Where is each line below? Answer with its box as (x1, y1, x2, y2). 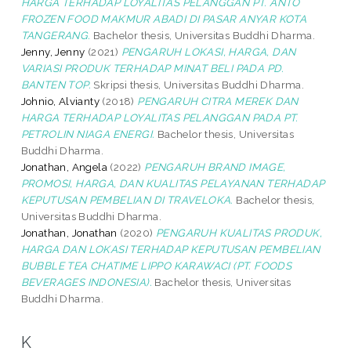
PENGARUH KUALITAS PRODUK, (156, 226, 323, 239)
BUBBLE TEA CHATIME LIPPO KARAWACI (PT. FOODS (20, 259, 292, 272)
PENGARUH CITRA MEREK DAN (137, 94, 299, 107)
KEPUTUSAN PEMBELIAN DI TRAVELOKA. (20, 193, 233, 206)
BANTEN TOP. (20, 78, 92, 91)
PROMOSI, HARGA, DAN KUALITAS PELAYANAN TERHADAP (20, 176, 325, 190)
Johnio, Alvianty (20, 94, 100, 107)
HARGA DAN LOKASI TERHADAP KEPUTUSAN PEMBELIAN (20, 242, 320, 255)
